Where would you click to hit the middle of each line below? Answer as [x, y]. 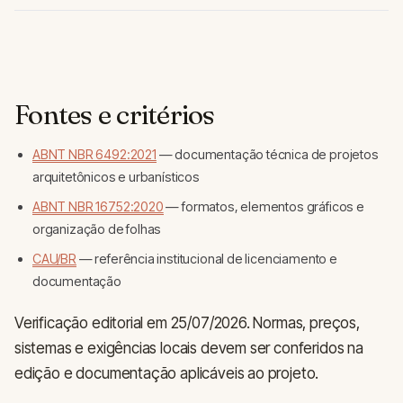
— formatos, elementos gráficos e [264, 207]
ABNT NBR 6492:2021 [94, 155]
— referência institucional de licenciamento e [206, 259]
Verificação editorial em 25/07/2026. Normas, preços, [187, 323]
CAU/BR [54, 259]
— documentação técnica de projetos [267, 155]
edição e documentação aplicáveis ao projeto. [167, 374]
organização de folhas [97, 229]
